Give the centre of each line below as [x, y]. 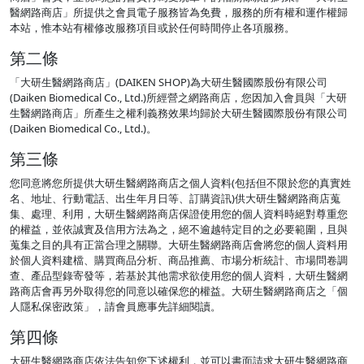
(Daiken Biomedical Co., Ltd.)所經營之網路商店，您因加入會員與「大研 [178, 98]
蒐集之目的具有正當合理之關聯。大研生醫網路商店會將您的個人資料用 [179, 245]
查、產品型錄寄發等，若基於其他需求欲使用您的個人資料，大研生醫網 [179, 276]
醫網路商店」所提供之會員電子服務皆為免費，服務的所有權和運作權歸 [179, 13]
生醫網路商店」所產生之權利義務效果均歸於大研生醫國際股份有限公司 [179, 113]
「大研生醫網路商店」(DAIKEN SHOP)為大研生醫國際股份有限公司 [169, 82]
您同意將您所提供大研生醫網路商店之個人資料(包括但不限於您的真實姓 [180, 183]
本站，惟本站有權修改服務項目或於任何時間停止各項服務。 [152, 28]
